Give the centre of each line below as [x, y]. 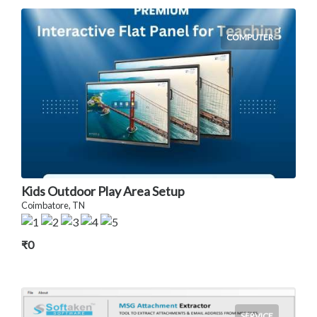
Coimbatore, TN [53, 205]
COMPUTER [250, 38]
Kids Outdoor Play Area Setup [103, 191]
